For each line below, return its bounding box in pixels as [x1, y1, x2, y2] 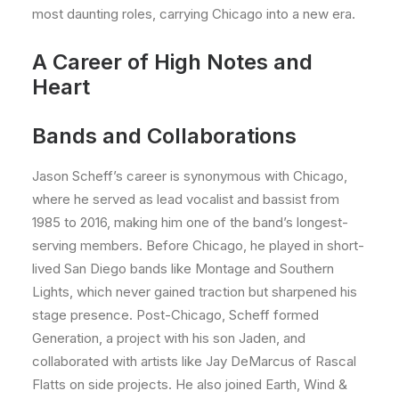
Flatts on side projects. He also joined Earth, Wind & [32, 376, 347, 393]
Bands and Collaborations [32, 123, 297, 149]
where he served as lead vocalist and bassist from [32, 191, 339, 208]
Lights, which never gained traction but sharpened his [32, 283, 357, 300]
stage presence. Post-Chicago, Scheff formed [32, 306, 319, 323]
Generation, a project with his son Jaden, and [32, 330, 305, 346]
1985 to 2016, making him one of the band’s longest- [32, 214, 348, 231]
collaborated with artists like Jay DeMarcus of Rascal [32, 353, 356, 370]
